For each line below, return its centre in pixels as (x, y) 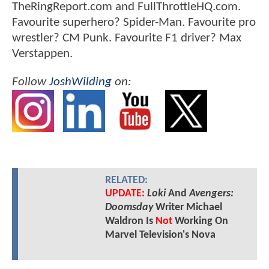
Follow (31, 82)
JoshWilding (80, 82)
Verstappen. (42, 54)
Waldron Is (130, 221)
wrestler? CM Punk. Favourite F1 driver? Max (127, 38)
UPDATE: (125, 193)
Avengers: (211, 193)
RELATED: (126, 180)
